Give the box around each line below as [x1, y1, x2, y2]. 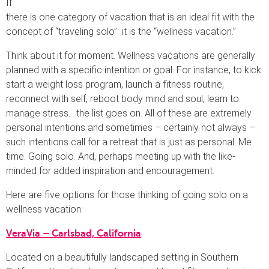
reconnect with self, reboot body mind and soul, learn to [6, 92, 239, 104]
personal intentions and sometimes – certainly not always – [6, 121, 255, 133]
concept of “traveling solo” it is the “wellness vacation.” [6, 25, 236, 37]
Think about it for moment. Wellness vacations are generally [6, 49, 255, 61]
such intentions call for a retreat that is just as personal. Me [6, 136, 252, 148]
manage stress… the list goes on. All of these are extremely [6, 107, 252, 119]
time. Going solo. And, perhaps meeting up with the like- [6, 150, 235, 162]
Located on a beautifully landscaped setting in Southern [6, 251, 238, 263]
